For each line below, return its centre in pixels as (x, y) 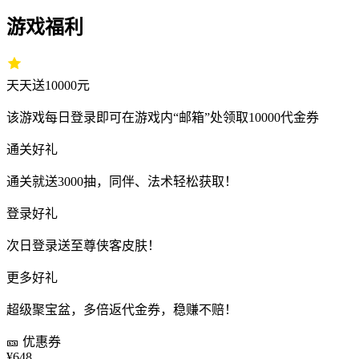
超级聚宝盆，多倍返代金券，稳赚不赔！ (122, 309)
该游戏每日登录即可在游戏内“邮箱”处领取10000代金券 (163, 117)
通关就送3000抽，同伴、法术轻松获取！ (122, 181)
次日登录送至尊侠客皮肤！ (83, 245)
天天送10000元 (48, 85)
